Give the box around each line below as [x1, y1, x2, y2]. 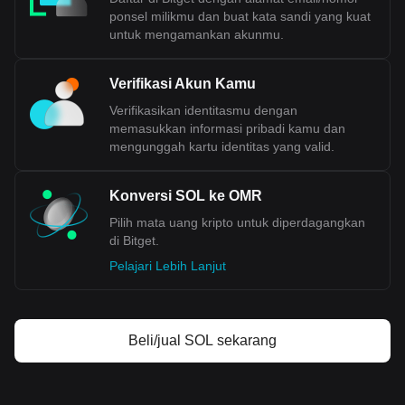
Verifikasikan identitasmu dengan [109, 103, 297, 118]
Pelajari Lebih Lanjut [109, 259, 226, 273]
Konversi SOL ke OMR [109, 188, 262, 203]
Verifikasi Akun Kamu [109, 76, 256, 91]
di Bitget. [109, 233, 159, 248]
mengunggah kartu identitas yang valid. [109, 139, 334, 154]
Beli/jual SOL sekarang [128, 333, 277, 348]
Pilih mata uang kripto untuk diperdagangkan [109, 215, 365, 230]
